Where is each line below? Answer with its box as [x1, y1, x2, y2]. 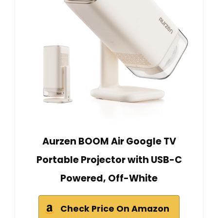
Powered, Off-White [60, 172, 158, 185]
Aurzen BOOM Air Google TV [42, 135, 176, 148]
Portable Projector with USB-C [36, 153, 182, 167]
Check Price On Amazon [60, 203, 169, 215]
